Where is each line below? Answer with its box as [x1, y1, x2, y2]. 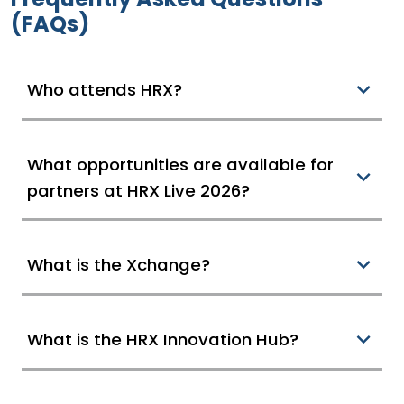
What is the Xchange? [27, 253, 210, 277]
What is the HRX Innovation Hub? [27, 328, 298, 352]
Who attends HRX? [27, 78, 182, 102]
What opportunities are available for [27, 152, 334, 176]
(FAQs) [11, 8, 89, 39]
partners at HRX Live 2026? [27, 179, 250, 202]
